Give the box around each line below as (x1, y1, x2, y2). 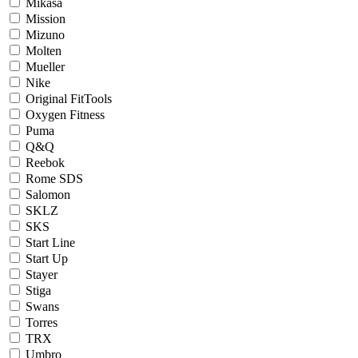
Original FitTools (26, 91, 112, 105)
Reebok (26, 155, 65, 169)
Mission (26, 11, 66, 26)
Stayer (26, 267, 58, 281)
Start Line (26, 235, 75, 249)
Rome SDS (26, 171, 83, 185)
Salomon (26, 187, 70, 201)
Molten (26, 43, 62, 58)
